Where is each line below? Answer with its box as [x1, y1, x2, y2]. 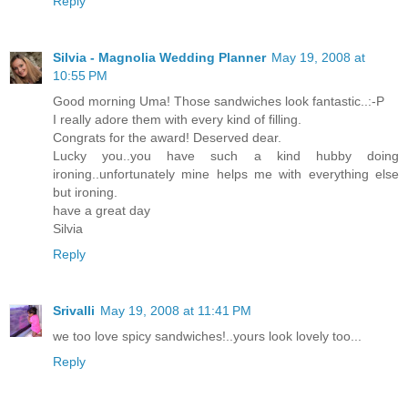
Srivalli [53, 302, 95, 318]
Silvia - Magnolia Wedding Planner [53, 49, 266, 65]
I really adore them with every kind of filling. [53, 111, 301, 127]
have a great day [53, 202, 150, 218]
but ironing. [53, 184, 117, 199]
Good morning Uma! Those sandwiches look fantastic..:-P [53, 93, 384, 108]
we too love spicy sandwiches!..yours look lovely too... [53, 328, 362, 343]
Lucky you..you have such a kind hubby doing [53, 148, 399, 163]
